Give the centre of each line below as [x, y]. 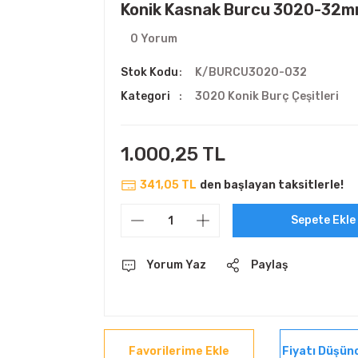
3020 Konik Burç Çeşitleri [267, 96]
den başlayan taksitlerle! [272, 185]
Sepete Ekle [323, 220]
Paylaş [269, 265]
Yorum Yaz [176, 265]
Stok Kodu [149, 72]
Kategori [145, 96]
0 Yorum [154, 39]
